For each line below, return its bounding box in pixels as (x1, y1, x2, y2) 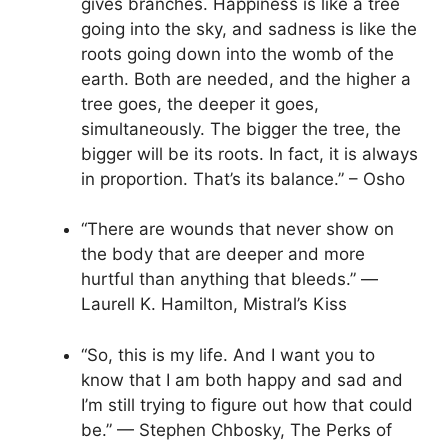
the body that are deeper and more (81, 244, 365, 265)
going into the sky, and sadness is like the (81, 18, 417, 39)
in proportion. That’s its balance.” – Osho (81, 168, 405, 189)
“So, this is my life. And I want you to (81, 344, 375, 365)
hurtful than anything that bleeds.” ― (81, 269, 378, 290)
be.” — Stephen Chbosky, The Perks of (81, 419, 392, 440)
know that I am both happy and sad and (81, 369, 403, 390)
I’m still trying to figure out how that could (81, 394, 413, 415)
